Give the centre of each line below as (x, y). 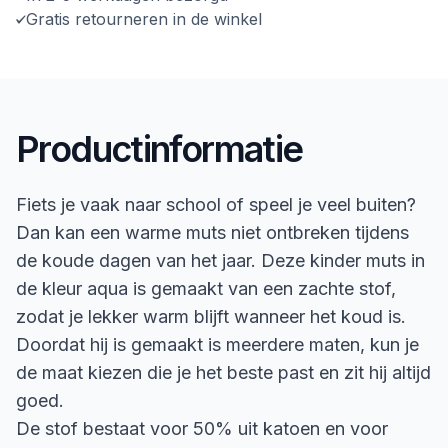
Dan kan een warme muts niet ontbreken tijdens (212, 232)
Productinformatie (159, 148)
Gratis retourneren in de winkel (146, 18)
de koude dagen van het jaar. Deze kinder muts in (220, 260)
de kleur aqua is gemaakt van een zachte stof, (206, 288)
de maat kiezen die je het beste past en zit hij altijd (223, 372)
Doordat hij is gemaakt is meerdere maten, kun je (217, 344)
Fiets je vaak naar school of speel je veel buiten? (216, 204)
